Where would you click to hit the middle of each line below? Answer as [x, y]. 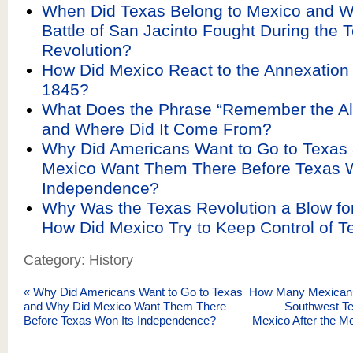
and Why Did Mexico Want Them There [125, 306]
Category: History [78, 260]
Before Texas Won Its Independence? [120, 320]
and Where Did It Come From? [156, 129]
